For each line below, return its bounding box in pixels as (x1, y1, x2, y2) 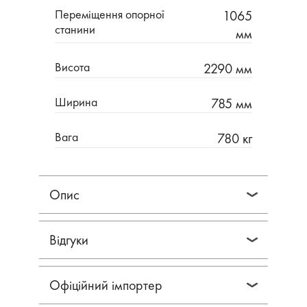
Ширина (55, 94, 97, 110)
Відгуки (49, 231, 88, 249)
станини (55, 21, 95, 37)
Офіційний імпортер (49, 276, 162, 294)
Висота (55, 59, 90, 75)
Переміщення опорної (55, 6, 164, 22)
